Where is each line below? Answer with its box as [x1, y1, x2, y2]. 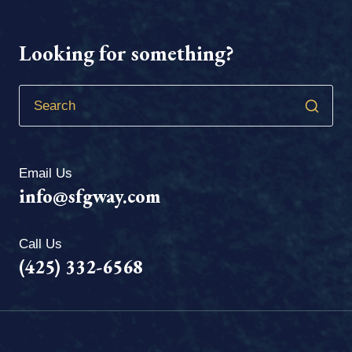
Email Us [19, 166, 72, 181]
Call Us [19, 236, 62, 252]
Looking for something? [19, 39, 234, 68]
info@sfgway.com [19, 184, 160, 209]
